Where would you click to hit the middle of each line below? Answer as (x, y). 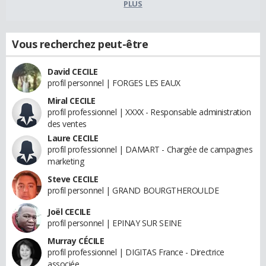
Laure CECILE (73, 138)
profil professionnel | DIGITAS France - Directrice (136, 252)
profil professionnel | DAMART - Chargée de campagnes (150, 149)
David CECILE (73, 71)
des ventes (67, 123)
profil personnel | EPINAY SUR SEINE (115, 223)
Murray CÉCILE (76, 240)
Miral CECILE (72, 100)
